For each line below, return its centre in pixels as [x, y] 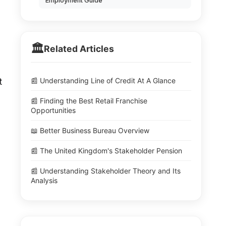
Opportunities [53, 110]
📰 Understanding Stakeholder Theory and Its [106, 171]
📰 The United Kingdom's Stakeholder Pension [106, 151]
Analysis [44, 180]
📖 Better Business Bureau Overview [90, 130]
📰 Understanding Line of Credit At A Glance [103, 80]
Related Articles [79, 49]
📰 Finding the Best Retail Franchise [89, 101]
